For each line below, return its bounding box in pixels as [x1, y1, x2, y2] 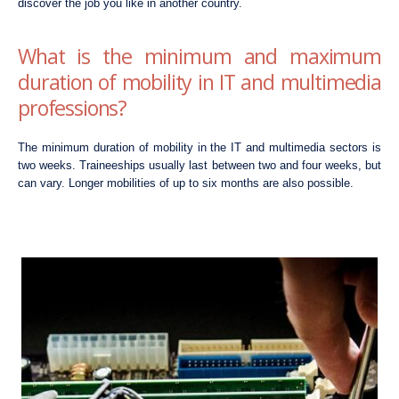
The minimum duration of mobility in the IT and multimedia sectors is [18, 140, 381, 154]
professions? [18, 93, 127, 122]
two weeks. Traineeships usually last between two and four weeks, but [18, 158, 381, 172]
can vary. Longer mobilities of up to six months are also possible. [18, 175, 354, 190]
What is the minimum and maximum [18, 41, 381, 70]
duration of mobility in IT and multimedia [18, 67, 381, 96]
